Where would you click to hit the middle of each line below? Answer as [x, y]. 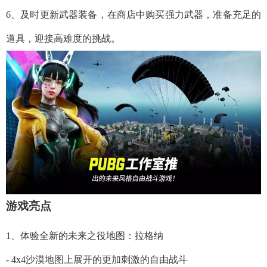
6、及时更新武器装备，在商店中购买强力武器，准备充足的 [133, 14]
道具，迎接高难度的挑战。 [63, 38]
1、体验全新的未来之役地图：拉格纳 [85, 235]
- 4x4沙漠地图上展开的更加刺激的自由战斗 [97, 259]
